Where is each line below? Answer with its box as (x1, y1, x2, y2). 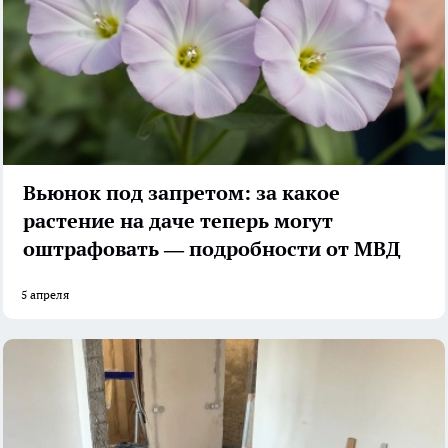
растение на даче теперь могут (23, 208, 333, 235)
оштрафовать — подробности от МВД (23, 236, 401, 263)
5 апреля (21, 287, 69, 303)
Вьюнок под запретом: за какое (23, 180, 340, 207)
